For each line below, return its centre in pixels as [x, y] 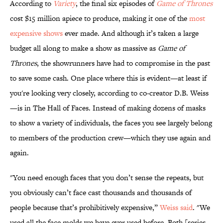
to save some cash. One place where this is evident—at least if [108, 78]
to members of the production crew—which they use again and [110, 138]
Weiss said [176, 208]
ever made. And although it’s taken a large [131, 33]
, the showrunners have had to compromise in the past [123, 63]
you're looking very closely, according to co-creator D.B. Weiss [109, 93]
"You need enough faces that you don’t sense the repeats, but [107, 178]
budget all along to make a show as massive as [84, 48]
